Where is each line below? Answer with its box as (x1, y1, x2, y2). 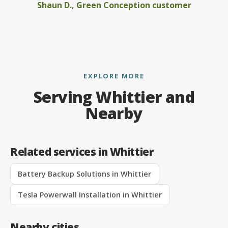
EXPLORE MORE (83, 71, 145, 81)
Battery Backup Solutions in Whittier (18, 169, 152, 179)
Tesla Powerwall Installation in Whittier (18, 190, 162, 200)
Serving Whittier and (34, 86, 194, 107)
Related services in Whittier (10, 144, 154, 159)
